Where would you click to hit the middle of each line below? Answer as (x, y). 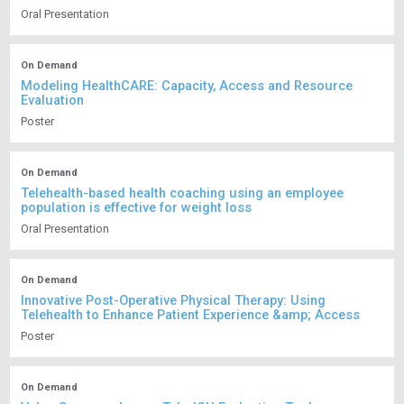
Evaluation (53, 101)
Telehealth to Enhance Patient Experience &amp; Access (191, 316)
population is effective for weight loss (137, 208)
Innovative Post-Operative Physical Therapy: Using (174, 301)
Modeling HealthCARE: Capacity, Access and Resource (187, 87)
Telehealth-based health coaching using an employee (183, 194)
